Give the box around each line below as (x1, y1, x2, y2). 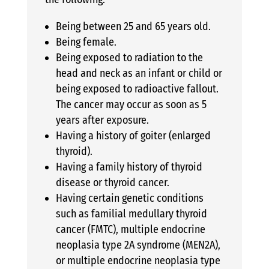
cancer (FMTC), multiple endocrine (55, 222, 205, 236)
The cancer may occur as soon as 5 (55, 97, 207, 111)
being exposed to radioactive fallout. (55, 82, 219, 95)
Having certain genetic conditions (55, 191, 204, 205)
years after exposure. (55, 113, 149, 127)
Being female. (55, 35, 116, 49)
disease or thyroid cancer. (55, 175, 169, 189)
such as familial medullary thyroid (55, 207, 207, 220)
